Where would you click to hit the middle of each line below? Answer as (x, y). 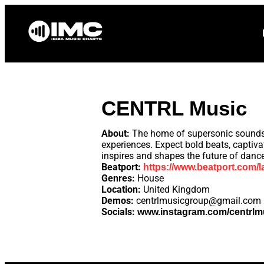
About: (117, 133)
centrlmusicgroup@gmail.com (199, 200)
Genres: (118, 178)
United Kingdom (175, 189)
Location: (121, 189)
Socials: (118, 212)
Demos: (118, 200)
